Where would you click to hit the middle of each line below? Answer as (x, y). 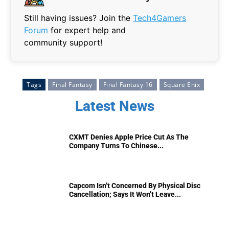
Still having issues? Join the (78, 18)
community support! (63, 43)
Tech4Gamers (159, 18)
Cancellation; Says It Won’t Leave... (125, 194)
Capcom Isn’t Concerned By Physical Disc (135, 186)
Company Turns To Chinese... (116, 146)
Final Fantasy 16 (128, 85)
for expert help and (87, 30)
